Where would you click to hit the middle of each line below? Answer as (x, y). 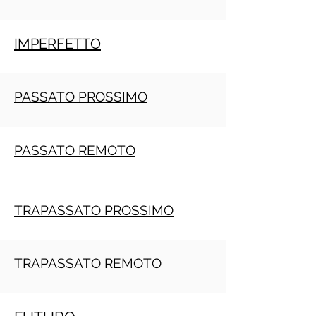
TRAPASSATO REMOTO (88, 263)
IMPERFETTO (57, 44)
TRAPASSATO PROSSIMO (94, 210)
